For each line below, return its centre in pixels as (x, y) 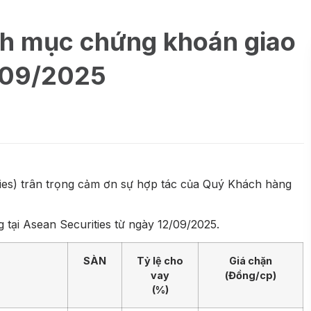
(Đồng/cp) (251, 275)
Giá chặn (251, 260)
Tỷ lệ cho (160, 260)
